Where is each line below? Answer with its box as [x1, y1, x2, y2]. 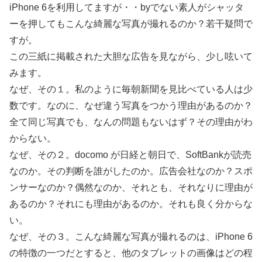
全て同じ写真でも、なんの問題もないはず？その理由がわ [9, 117, 253, 127]
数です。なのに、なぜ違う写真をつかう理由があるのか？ [9, 101, 253, 111]
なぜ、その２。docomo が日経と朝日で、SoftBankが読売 [9, 150, 251, 160]
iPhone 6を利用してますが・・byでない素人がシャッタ [9, 2, 244, 12]
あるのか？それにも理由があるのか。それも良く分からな [9, 199, 253, 209]
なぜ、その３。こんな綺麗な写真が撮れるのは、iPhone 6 [9, 232, 253, 242]
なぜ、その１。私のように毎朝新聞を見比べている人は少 [9, 84, 253, 94]
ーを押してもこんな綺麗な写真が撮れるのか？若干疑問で [9, 19, 253, 29]
